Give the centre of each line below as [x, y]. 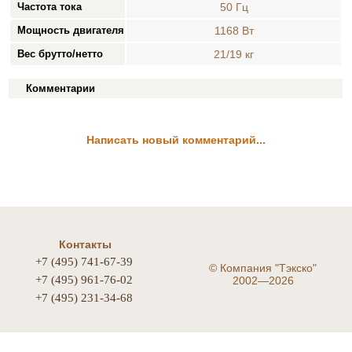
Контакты [85, 244]
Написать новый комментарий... [176, 140]
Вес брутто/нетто [60, 54]
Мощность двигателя [71, 30]
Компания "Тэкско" [267, 268]
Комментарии [61, 88]
